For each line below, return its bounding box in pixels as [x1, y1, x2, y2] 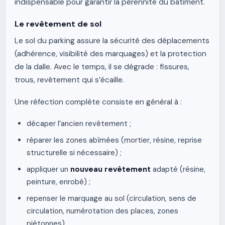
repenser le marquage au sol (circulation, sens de [27, 193, 196, 203]
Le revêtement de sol [15, 19, 101, 29]
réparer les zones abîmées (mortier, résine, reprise [27, 135, 202, 145]
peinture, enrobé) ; [27, 177, 90, 187]
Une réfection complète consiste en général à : [15, 97, 182, 107]
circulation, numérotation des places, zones [27, 206, 178, 216]
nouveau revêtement [70, 164, 151, 174]
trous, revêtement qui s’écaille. [15, 75, 124, 85]
